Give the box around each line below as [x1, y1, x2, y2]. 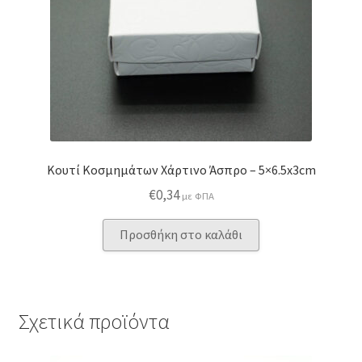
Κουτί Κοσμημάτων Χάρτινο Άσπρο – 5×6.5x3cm [46, 161, 316, 178]
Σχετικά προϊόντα [18, 308, 170, 335]
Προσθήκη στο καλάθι [120, 226, 242, 243]
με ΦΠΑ [181, 189, 214, 203]
